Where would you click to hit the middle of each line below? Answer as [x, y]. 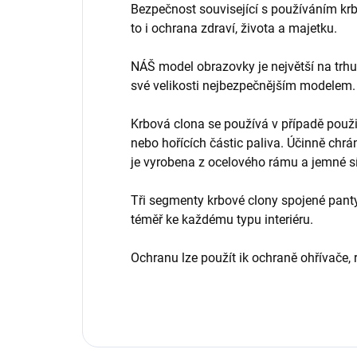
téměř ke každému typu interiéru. [222, 220]
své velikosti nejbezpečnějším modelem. [243, 86]
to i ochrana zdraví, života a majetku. [234, 29]
